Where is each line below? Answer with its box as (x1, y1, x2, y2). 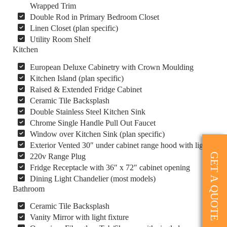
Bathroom (13, 184, 45, 193)
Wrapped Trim (30, 1, 77, 10)
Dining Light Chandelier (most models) (30, 174, 156, 183)
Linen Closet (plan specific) (30, 23, 119, 32)
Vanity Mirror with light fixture (30, 213, 129, 222)
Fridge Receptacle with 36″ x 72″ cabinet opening (30, 163, 191, 172)
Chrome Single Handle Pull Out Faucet (30, 118, 156, 127)
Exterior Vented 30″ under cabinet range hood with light (30, 140, 210, 149)
